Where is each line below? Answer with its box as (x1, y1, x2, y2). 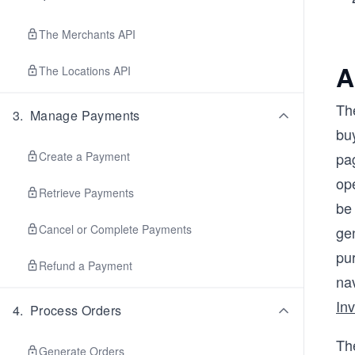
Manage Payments (29, 106, 140, 124)
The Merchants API (39, 26, 136, 42)
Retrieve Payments (39, 185, 134, 200)
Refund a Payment (39, 258, 132, 273)
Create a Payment (39, 148, 130, 164)
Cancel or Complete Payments (39, 221, 192, 237)
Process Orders (29, 301, 122, 319)
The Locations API (39, 63, 131, 78)
